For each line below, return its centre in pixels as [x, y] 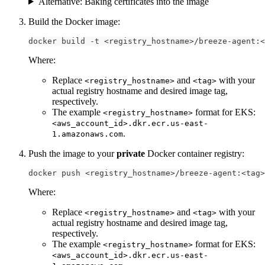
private [131, 153]
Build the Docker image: [74, 21]
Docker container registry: [195, 153]
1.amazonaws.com [88, 134]
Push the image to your [72, 153]
